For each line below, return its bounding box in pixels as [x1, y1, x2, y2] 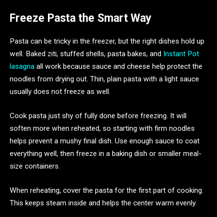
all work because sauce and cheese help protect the [34, 62, 202, 71]
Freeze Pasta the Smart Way [10, 12, 152, 25]
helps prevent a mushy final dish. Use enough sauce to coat [10, 136, 200, 145]
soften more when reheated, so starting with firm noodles [10, 124, 195, 133]
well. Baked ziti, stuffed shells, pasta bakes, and [10, 49, 163, 59]
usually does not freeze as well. [10, 87, 110, 96]
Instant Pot [163, 49, 199, 59]
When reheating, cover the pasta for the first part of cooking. [10, 186, 203, 195]
